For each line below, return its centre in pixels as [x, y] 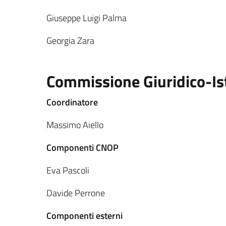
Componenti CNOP [82, 148]
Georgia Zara [70, 41]
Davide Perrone [76, 193]
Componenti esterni [84, 216]
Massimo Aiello [75, 125]
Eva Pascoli [68, 170]
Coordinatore [72, 102]
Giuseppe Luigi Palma [87, 18]
